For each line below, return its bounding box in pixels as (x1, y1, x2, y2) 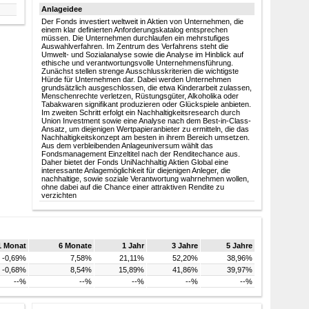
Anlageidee (41, 4, 82, 13)
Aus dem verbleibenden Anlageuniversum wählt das (41, 141, 213, 150)
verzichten (41, 190, 77, 199)
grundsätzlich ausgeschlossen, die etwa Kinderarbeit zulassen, (41, 83, 252, 92)
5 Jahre (226, 241, 252, 250)
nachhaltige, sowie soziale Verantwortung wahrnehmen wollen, (41, 174, 249, 183)
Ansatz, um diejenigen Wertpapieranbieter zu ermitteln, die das (41, 124, 249, 133)
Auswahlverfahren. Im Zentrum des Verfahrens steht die (41, 41, 228, 50)
